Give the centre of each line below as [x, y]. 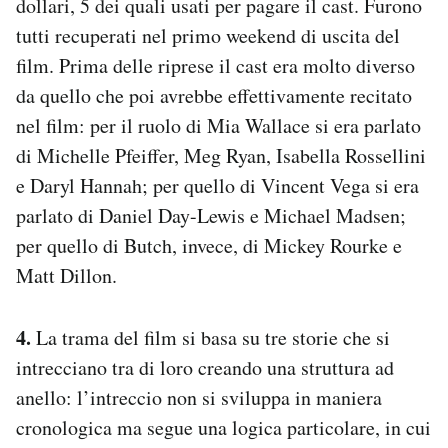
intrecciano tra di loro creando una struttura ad [205, 367]
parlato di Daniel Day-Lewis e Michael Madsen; [211, 215]
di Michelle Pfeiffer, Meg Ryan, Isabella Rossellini [221, 155]
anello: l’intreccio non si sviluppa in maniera [199, 397]
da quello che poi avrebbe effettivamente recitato [214, 95]
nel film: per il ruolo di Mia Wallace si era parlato [218, 125]
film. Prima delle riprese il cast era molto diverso [215, 65]
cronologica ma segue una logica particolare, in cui [223, 427]
